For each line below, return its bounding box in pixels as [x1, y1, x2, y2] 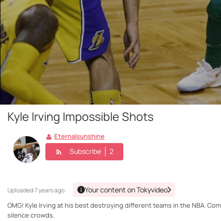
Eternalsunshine [54, 132, 105, 141]
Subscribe [70, 147, 101, 156]
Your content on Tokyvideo [85, 185, 168, 195]
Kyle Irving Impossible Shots [7, 109, 153, 125]
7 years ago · [35, 186, 67, 195]
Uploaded [7, 186, 35, 195]
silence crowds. [7, 211, 54, 220]
